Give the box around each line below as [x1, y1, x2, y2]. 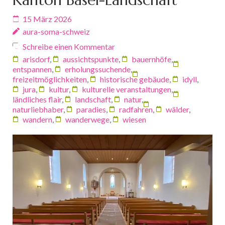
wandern [23, 114, 52, 124]
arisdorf [23, 54, 50, 64]
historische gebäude [100, 74, 169, 84]
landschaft [75, 94, 111, 104]
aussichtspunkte [63, 54, 119, 64]
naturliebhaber [13, 104, 63, 114]
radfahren [119, 104, 153, 114]
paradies [76, 104, 106, 114]
